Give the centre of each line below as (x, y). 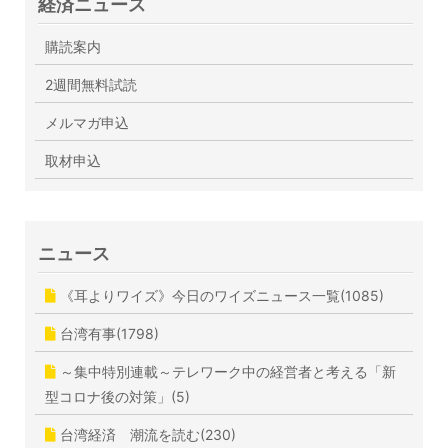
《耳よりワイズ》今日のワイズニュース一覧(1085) (220, 295)
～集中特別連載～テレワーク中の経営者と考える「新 (226, 371)
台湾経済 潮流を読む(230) (146, 434)
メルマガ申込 (87, 122)
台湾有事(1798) (107, 333)
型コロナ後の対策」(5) (117, 396)
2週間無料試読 (91, 84)
